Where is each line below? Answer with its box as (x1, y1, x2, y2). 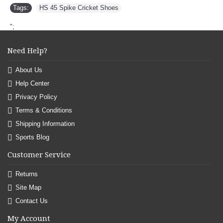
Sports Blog (15, 133, 49, 141)
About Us (15, 66, 42, 74)
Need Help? (7, 46, 47, 55)
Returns (15, 170, 38, 178)
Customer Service (7, 150, 71, 159)
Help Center (15, 79, 49, 87)
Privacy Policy (15, 93, 57, 101)
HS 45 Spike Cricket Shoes (39, 4, 118, 11)
